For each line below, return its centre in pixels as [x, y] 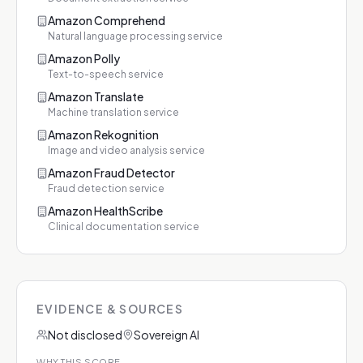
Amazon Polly [84, 58]
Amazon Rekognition [103, 135]
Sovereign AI [167, 335]
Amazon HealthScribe [105, 211]
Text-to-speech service [106, 74]
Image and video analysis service [126, 150]
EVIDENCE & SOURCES [110, 309]
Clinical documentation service [124, 226]
